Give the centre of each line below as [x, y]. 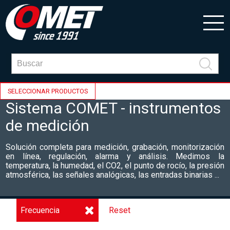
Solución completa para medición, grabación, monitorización [115, 147]
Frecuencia [40, 210]
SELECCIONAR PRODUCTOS [48, 91]
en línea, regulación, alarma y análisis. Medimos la [115, 156]
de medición [48, 126]
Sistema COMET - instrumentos [113, 108]
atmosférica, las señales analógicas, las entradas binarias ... [113, 175]
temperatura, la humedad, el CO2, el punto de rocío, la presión [115, 166]
